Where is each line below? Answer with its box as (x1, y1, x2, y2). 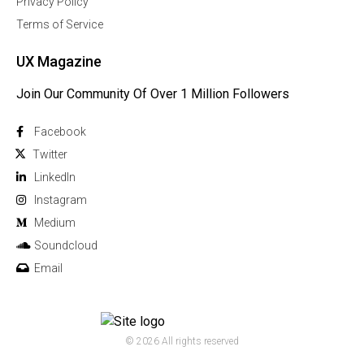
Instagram (34, 193, 87, 207)
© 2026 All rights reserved (125, 336, 239, 348)
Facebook (34, 125, 86, 139)
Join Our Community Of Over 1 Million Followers (16, 86, 289, 102)
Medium (34, 216, 76, 230)
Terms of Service (16, 18, 103, 32)
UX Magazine (16, 53, 102, 71)
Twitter (32, 148, 67, 162)
